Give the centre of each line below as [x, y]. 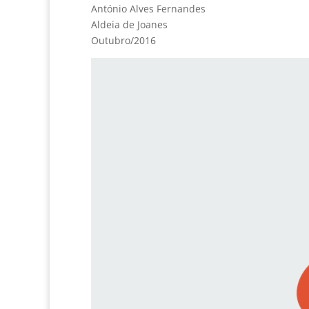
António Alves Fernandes [148, 9]
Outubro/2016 [123, 41]
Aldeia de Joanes [129, 25]
